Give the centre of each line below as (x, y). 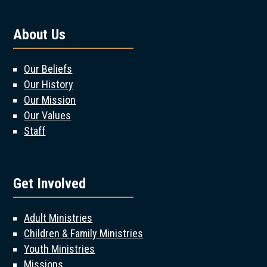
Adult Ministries (58, 218)
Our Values (48, 115)
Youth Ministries (60, 249)
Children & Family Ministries (84, 233)
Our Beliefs (48, 69)
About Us (40, 35)
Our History (49, 84)
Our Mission (50, 100)
